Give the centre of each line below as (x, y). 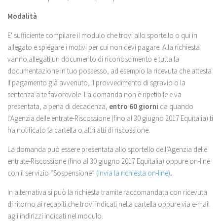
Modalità (22, 16)
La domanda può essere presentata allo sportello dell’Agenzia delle (107, 149)
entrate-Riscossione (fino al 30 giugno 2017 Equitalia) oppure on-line (109, 161)
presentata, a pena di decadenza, (58, 106)
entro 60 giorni (134, 106)
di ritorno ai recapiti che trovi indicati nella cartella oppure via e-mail (109, 204)
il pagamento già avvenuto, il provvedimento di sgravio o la (96, 83)
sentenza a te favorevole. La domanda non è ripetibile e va (94, 94)
